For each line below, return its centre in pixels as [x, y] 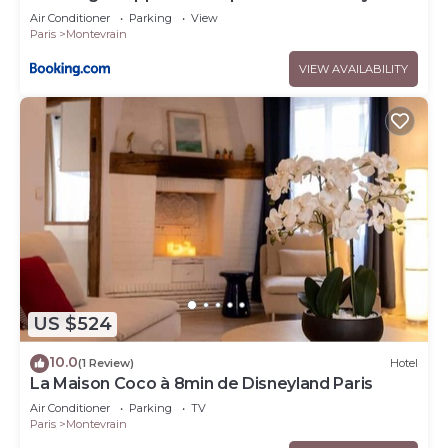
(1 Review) [106, 363]
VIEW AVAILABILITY [353, 68]
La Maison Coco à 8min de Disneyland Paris [201, 383]
